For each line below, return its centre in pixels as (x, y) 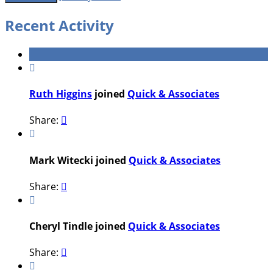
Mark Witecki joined (79, 160)
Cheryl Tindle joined (79, 226)
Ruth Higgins (61, 94)
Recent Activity (59, 25)
